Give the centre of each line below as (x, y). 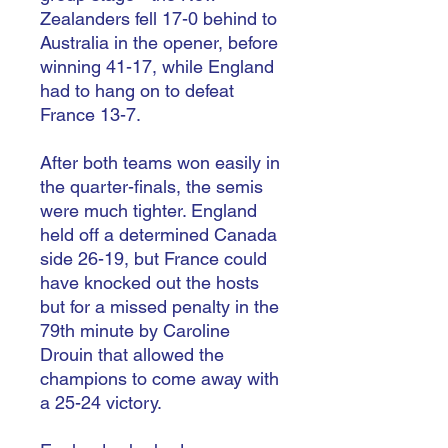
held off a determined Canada (158, 234)
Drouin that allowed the (132, 354)
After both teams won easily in (160, 162)
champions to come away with (159, 378)
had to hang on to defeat (137, 90)
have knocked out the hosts (149, 282)
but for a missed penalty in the (159, 306)
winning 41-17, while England (157, 66)
